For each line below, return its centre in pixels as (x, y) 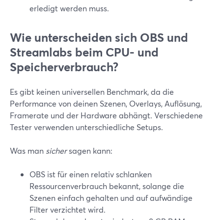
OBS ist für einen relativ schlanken (91, 174)
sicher (56, 151)
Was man (28, 151)
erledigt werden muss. (69, 8)
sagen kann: (90, 151)
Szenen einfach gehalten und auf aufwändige (111, 198)
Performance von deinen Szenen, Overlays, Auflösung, (106, 103)
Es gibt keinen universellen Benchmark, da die (92, 92)
